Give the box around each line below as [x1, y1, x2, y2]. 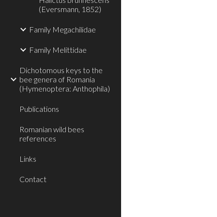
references [19, 134, 56, 143]
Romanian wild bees [19, 124, 84, 134]
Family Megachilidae [29, 25, 96, 34]
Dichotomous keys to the [19, 65, 103, 75]
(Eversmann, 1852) [39, 4, 101, 14]
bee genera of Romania [19, 75, 95, 84]
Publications [19, 104, 59, 113]
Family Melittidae [29, 45, 87, 54]
